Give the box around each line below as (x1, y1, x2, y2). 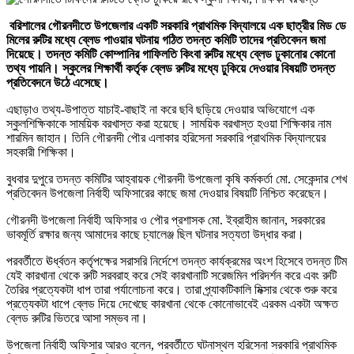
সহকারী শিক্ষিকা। (6, 145, 76, 160)
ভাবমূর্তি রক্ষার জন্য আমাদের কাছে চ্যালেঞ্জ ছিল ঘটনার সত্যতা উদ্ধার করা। (6, 228, 304, 242)
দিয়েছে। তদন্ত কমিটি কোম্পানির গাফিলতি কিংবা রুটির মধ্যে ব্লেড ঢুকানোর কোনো (6, 47, 335, 62)
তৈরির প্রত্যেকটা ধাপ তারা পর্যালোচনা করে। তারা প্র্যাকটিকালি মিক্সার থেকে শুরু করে (6, 283, 337, 297)
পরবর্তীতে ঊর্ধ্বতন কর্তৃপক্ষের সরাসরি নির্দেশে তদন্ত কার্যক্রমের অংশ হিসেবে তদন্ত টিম (6, 254, 347, 269)
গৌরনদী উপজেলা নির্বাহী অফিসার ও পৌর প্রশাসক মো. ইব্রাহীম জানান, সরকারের (6, 213, 325, 228)
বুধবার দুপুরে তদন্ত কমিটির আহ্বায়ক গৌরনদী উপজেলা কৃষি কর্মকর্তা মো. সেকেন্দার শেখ (6, 172, 347, 186)
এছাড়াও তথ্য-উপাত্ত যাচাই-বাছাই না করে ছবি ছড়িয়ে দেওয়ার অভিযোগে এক (6, 103, 314, 117)
